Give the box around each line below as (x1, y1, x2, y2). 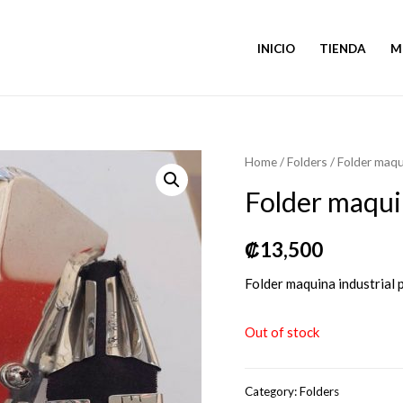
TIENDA (319, 40, 367, 56)
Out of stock (245, 323, 319, 340)
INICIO (257, 40, 296, 56)
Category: (245, 384, 300, 399)
